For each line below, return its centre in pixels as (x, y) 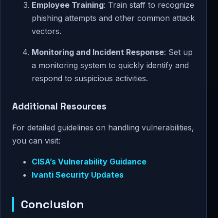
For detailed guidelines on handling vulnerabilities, (103, 127)
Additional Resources (59, 107)
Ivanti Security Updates (78, 174)
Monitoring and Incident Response (98, 52)
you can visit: (36, 140)
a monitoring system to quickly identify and (110, 65)
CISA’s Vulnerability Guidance (89, 161)
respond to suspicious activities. (90, 79)
